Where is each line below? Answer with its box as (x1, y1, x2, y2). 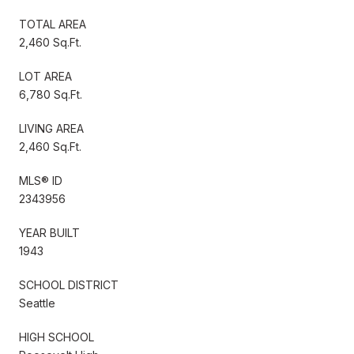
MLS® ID (19, 173, 62, 187)
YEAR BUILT (19, 225, 80, 239)
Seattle (19, 296, 55, 310)
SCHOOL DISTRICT (19, 277, 119, 292)
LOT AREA (19, 69, 72, 83)
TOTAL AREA (19, 17, 86, 31)
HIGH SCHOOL (19, 330, 94, 344)
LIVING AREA (19, 121, 84, 135)
